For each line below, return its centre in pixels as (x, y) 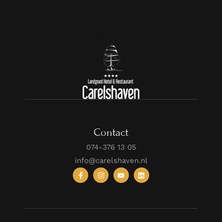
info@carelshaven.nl (111, 161)
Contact (111, 133)
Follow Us (111, 36)
